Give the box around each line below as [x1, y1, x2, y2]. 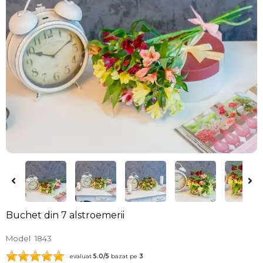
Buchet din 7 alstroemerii [6, 209, 124, 221]
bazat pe [109, 252, 139, 261]
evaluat [65, 252, 93, 261]
